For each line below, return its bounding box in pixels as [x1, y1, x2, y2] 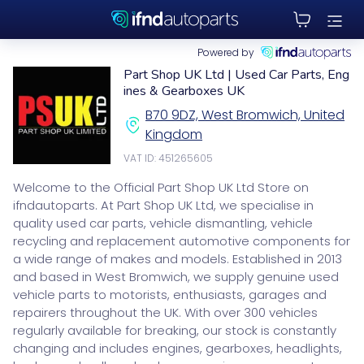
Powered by [197, 45, 254, 59]
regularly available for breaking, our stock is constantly [13, 322, 336, 339]
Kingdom [145, 125, 203, 144]
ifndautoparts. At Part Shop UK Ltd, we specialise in [13, 197, 314, 214]
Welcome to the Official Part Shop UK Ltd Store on [13, 179, 309, 196]
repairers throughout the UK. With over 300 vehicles [13, 304, 318, 321]
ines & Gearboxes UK [123, 82, 245, 100]
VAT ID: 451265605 [123, 151, 213, 165]
